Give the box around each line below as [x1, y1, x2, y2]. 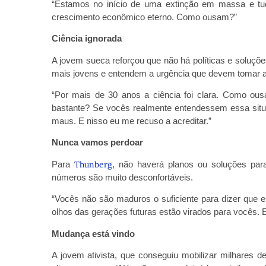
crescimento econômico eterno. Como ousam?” [51, 11, 237, 22]
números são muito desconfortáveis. [51, 172, 193, 182]
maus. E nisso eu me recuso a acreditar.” [51, 115, 211, 126]
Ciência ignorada [51, 33, 122, 44]
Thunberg [74, 159, 112, 170]
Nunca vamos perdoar [51, 137, 143, 148]
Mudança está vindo [51, 228, 135, 239]
